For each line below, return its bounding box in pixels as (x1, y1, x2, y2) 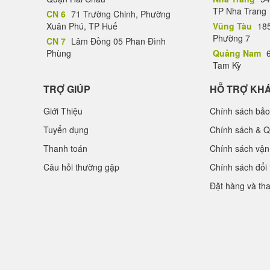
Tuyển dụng (43, 124, 89, 136)
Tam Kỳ (213, 59, 241, 71)
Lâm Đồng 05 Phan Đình (69, 35, 166, 47)
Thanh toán (43, 142, 87, 154)
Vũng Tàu (213, 20, 252, 32)
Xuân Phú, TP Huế (46, 20, 118, 32)
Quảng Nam (213, 47, 261, 59)
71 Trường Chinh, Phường (69, 8, 171, 20)
